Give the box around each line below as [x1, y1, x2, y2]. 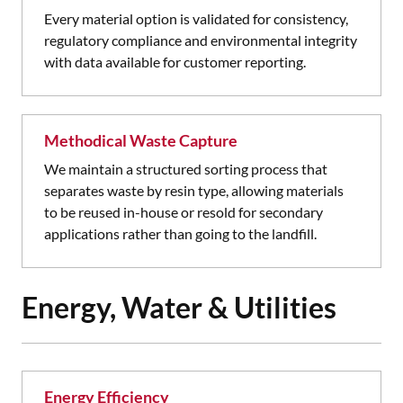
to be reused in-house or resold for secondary [44, 203, 323, 220]
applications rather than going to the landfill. [44, 225, 317, 242]
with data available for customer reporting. [44, 53, 306, 70]
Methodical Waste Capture [44, 130, 237, 150]
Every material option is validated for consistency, [44, 10, 348, 27]
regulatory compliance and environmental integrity [44, 31, 357, 49]
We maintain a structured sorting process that [44, 160, 327, 177]
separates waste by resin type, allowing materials [44, 182, 344, 199]
